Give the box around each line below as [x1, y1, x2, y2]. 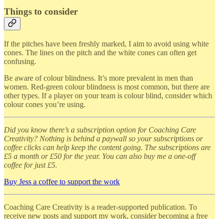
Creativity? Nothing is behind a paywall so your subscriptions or [4, 134, 203, 143]
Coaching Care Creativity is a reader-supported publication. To [4, 202, 197, 211]
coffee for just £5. [4, 160, 57, 169]
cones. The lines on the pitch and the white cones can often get [4, 48, 197, 57]
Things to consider [4, 6, 78, 17]
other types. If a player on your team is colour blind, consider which [4, 91, 212, 100]
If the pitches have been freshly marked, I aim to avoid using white [4, 39, 209, 48]
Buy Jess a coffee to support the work [4, 177, 120, 186]
